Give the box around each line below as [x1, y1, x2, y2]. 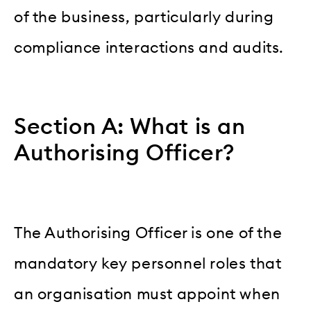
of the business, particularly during [14, 9, 274, 25]
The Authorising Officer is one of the [14, 225, 283, 241]
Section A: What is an [14, 115, 246, 138]
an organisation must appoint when [14, 286, 280, 302]
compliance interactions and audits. [14, 40, 285, 56]
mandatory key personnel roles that [14, 255, 282, 271]
